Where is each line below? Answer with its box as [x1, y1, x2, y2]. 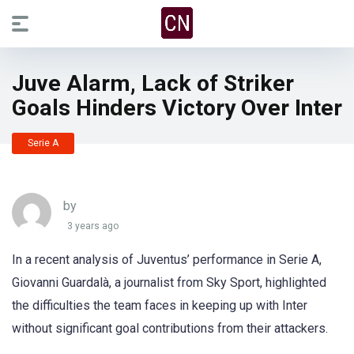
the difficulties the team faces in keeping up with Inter [12, 298, 307, 313]
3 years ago [67, 220, 119, 232]
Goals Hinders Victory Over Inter [12, 95, 342, 121]
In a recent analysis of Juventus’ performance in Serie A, [12, 252, 322, 267]
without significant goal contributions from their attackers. [12, 321, 328, 336]
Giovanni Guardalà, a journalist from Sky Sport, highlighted [12, 275, 326, 290]
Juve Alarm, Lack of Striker [12, 70, 294, 96]
